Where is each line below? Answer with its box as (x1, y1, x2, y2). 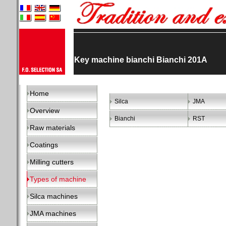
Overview (30, 106, 60, 115)
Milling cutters (30, 158, 74, 166)
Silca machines (30, 192, 78, 200)
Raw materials (30, 124, 75, 132)
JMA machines (30, 209, 76, 217)
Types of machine (30, 175, 86, 183)
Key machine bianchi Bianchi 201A (74, 55, 207, 64)
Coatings (30, 141, 58, 149)
